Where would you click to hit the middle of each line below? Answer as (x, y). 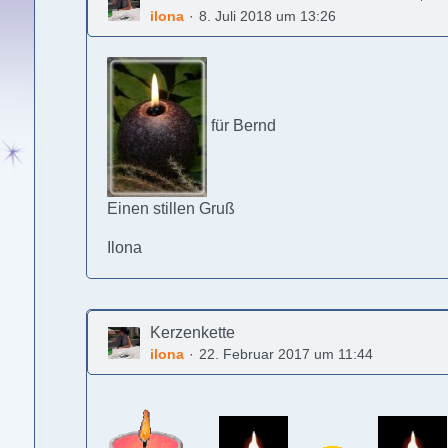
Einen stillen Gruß (171, 208)
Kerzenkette (193, 332)
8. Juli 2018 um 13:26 (268, 16)
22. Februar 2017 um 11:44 (286, 354)
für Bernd (242, 126)
